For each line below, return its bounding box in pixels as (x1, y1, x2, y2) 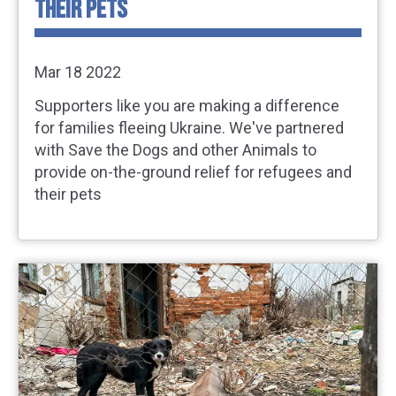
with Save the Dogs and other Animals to (34, 141, 316, 160)
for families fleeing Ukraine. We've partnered (34, 118, 344, 138)
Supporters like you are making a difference (34, 96, 339, 116)
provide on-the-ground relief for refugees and (34, 163, 352, 182)
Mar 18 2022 (34, 62, 121, 81)
